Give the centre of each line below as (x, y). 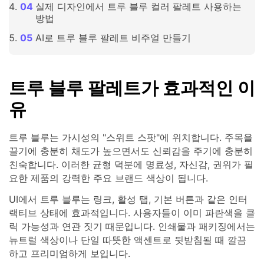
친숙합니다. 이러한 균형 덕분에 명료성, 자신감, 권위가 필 (131, 165)
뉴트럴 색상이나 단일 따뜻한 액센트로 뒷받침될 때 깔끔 (128, 240)
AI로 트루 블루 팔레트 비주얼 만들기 (113, 37)
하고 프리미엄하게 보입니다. (70, 254)
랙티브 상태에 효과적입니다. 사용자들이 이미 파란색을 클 (132, 213)
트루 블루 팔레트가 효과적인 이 (132, 88)
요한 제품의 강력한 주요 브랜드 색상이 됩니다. (108, 178)
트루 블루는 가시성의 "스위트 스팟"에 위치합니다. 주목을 (131, 138)
